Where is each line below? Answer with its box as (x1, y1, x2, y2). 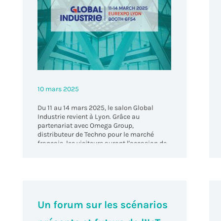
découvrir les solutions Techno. (37, 148, 133, 157)
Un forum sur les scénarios (37, 199, 168, 211)
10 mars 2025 (37, 85, 79, 94)
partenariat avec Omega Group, (37, 121, 134, 130)
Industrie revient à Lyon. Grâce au (37, 112, 140, 121)
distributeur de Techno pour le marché (37, 130, 154, 139)
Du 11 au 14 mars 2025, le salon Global (37, 104, 154, 112)
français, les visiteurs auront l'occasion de (37, 139, 167, 148)
